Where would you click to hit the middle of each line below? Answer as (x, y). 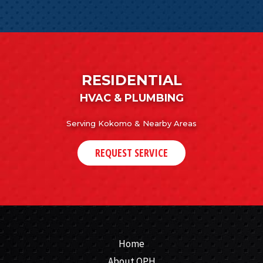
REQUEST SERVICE (131, 152)
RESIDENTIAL (131, 80)
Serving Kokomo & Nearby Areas (131, 123)
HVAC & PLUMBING (131, 98)
